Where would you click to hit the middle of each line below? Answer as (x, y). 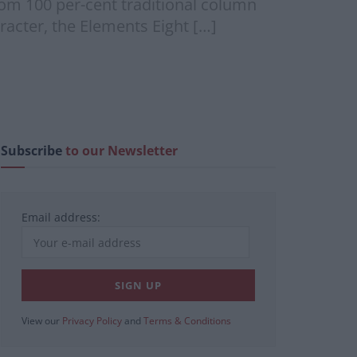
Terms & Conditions (187, 321)
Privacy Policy (92, 321)
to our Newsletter (122, 151)
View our (42, 321)
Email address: (61, 218)
